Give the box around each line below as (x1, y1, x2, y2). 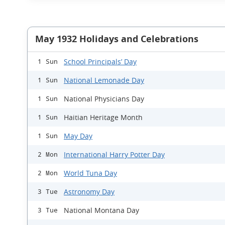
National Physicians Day (64, 94, 144, 104)
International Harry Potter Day (64, 150, 165, 160)
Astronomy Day (64, 187, 115, 197)
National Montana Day (64, 205, 139, 215)
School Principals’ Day (64, 57, 137, 67)
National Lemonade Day (64, 75, 144, 85)
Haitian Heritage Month (64, 113, 143, 123)
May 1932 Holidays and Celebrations (35, 33, 198, 46)
